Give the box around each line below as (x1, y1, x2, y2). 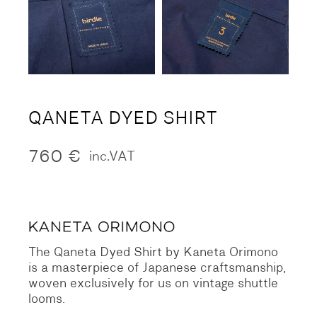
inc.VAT (89, 146, 136, 166)
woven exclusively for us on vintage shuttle (28, 275, 279, 292)
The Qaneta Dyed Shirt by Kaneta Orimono (28, 243, 279, 261)
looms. (28, 290, 66, 308)
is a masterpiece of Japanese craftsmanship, (28, 259, 287, 277)
